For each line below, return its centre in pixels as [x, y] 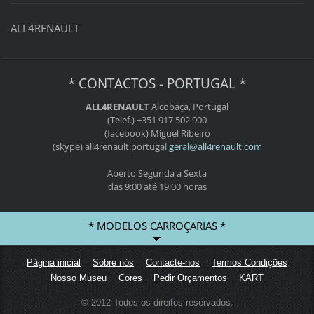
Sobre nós [114, 263]
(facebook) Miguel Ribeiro [157, 133]
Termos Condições [249, 263]
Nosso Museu [78, 278]
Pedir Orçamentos [191, 278]
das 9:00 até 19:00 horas [157, 186]
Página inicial [54, 263]
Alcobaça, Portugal [190, 106]
